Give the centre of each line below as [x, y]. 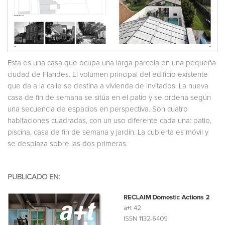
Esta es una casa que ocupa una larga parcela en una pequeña [112, 63]
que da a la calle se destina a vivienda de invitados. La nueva [108, 86]
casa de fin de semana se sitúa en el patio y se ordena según [109, 97]
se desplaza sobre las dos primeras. [68, 144]
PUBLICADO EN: [34, 177]
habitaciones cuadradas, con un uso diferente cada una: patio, [109, 121]
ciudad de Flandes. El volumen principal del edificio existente [108, 74]
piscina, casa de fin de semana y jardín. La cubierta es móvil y [108, 132]
